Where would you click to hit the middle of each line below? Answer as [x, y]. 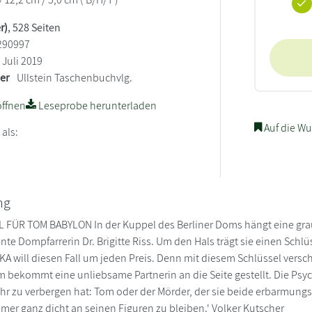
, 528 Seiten [34, 27]
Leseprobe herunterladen [97, 105]
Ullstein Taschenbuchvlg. [75, 77]
